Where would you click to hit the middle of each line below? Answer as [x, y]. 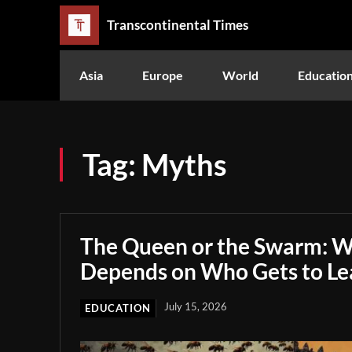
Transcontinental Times [178, 25]
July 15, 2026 [196, 306]
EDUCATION [118, 308]
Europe [163, 75]
